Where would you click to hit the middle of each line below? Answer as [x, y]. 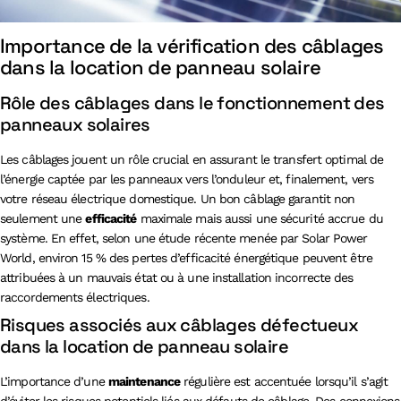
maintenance [144, 381]
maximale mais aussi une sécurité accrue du [260, 218]
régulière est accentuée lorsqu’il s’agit [284, 381]
